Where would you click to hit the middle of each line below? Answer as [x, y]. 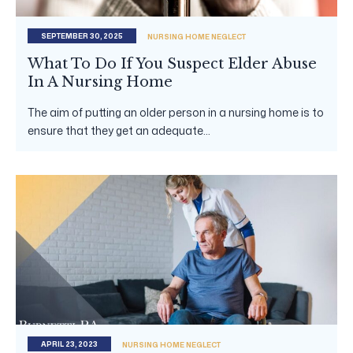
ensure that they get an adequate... [119, 131]
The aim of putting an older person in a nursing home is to [176, 113]
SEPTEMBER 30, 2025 [82, 36]
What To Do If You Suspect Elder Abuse [172, 64]
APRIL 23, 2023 [69, 344]
